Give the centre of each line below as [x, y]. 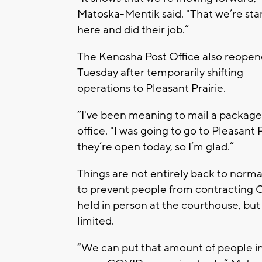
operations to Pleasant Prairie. [151, 89]
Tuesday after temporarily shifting [160, 73]
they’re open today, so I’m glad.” [156, 147]
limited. [96, 221]
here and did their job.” [134, 30]
